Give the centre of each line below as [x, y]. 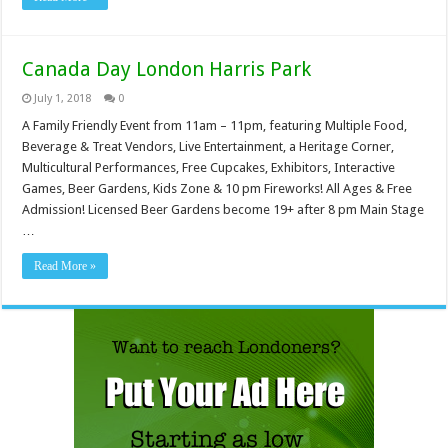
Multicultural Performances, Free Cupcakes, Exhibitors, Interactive [209, 168]
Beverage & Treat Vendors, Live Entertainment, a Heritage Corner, [208, 147]
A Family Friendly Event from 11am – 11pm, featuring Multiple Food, [215, 126]
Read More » [65, 266]
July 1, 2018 [63, 99]
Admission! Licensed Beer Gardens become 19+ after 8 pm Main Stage [223, 210]
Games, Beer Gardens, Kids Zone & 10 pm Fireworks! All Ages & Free [217, 189]
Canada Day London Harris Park [167, 69]
